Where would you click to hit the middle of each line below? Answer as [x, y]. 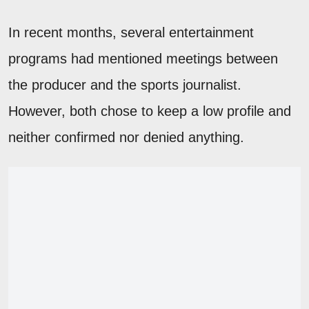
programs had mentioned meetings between [143, 58]
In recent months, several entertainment [131, 32]
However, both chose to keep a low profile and [150, 111]
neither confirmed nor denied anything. [126, 137]
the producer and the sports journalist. [125, 84]
